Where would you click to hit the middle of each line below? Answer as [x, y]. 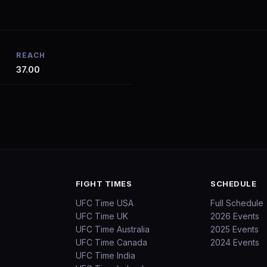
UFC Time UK [102, 216]
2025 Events [235, 229]
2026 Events [235, 216]
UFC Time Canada [111, 242]
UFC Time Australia [112, 229]
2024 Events [235, 242]
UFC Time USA [104, 203]
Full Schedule [237, 203]
